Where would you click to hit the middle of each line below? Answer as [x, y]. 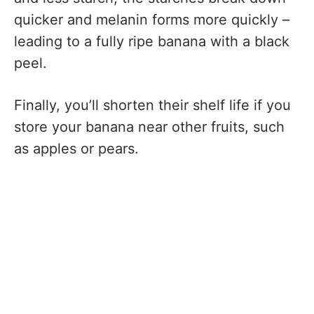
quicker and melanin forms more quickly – [152, 20]
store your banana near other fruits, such [149, 127]
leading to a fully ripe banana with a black [152, 42]
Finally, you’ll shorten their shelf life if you [152, 105]
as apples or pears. [76, 148]
